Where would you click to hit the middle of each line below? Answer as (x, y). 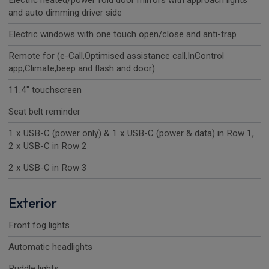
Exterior (33, 203)
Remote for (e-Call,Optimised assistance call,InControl (116, 56)
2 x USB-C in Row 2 (48, 146)
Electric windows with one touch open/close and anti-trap (122, 35)
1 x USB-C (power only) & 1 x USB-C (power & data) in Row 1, (131, 134)
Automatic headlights (50, 247)
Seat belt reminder (44, 112)
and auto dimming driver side (65, 13)
